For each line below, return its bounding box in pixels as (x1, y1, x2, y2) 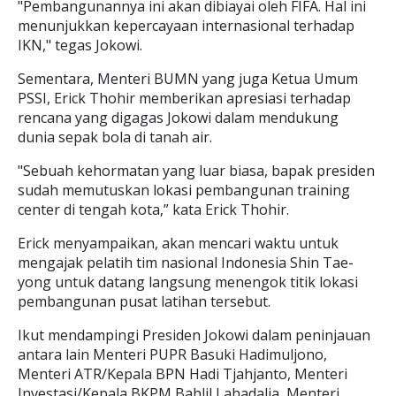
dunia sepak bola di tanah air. (18, 127, 212, 147)
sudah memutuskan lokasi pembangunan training (18, 180, 350, 200)
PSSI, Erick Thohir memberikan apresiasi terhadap (18, 88, 351, 108)
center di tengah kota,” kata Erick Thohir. (18, 200, 289, 219)
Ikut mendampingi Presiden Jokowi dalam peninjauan (18, 325, 370, 345)
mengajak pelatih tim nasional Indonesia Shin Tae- (18, 253, 354, 272)
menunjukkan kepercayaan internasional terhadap (18, 16, 354, 35)
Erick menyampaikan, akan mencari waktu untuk (18, 233, 339, 253)
